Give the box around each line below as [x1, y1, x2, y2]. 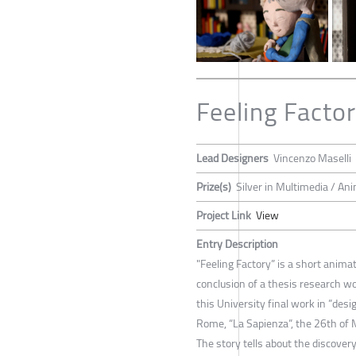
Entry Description [196, 234, 278, 255]
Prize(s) [196, 176, 231, 198]
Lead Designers [196, 148, 269, 169]
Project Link [196, 205, 251, 226]
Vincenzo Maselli [273, 148, 351, 169]
